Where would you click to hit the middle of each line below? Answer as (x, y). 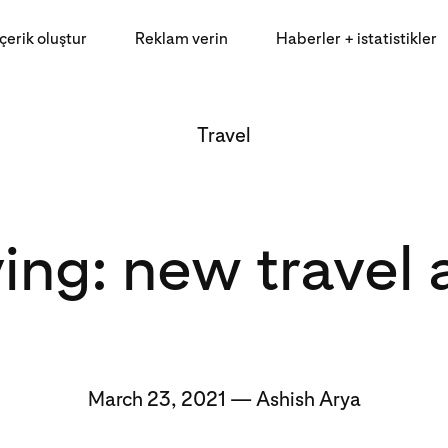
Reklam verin (181, 38)
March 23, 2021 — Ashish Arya (224, 399)
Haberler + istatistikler (356, 38)
